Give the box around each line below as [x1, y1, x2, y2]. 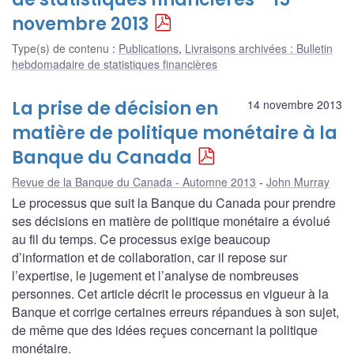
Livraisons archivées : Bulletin [185, 40, 333, 56]
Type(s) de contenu [12, 40, 112, 56]
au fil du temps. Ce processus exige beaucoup [12, 229, 270, 248]
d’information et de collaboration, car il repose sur [12, 247, 287, 266]
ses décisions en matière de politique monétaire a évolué [12, 211, 330, 230]
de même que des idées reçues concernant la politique [12, 320, 318, 339]
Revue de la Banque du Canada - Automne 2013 [12, 173, 256, 190]
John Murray [266, 173, 330, 190]
